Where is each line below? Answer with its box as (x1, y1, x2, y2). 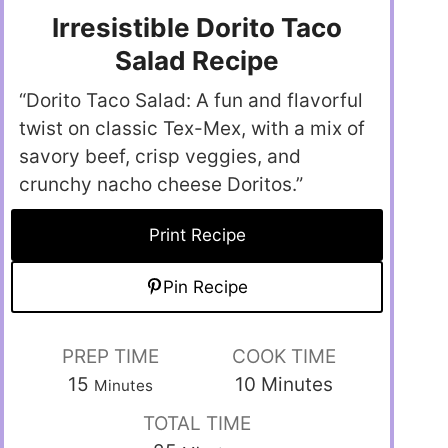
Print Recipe (148, 224, 246, 246)
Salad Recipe (115, 45, 280, 77)
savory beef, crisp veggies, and (19, 145, 301, 169)
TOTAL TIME (143, 412, 252, 436)
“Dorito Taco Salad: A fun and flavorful (19, 89, 363, 113)
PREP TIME (62, 345, 160, 369)
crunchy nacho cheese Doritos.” (19, 173, 303, 197)
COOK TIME (231, 345, 336, 369)
